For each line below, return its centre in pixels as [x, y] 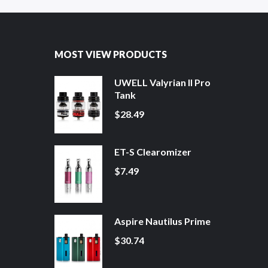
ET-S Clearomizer [153, 152]
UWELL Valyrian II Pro [162, 83]
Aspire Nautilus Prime [162, 221]
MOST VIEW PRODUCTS [111, 54]
